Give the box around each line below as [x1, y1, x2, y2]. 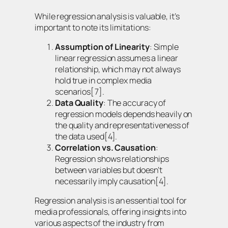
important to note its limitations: [35, 21, 151, 33]
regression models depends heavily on [55, 108, 192, 120]
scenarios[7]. [55, 86, 104, 98]
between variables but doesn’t [55, 164, 163, 176]
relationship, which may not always [55, 64, 181, 75]
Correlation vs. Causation [55, 142, 156, 154]
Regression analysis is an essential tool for [35, 195, 187, 207]
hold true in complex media [55, 75, 152, 87]
